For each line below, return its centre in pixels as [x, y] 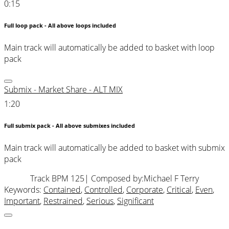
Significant [135, 201]
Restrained [63, 201]
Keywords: [24, 190]
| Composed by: [114, 179]
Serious [100, 201]
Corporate [145, 190]
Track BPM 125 [57, 179]
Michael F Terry [171, 179]
